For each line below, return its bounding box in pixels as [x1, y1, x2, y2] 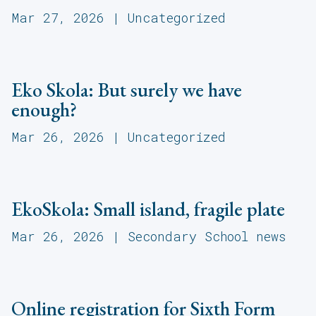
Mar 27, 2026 [11, 9, 104, 27]
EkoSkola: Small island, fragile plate [11, 196, 285, 222]
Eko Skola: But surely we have [11, 77, 242, 103]
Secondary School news [128, 228, 286, 245]
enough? [11, 97, 77, 123]
